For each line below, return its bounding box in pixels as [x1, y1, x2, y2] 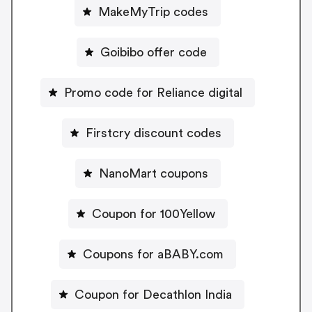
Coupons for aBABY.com [83, 247, 224, 260]
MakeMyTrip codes [98, 5, 208, 18]
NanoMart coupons [98, 166, 208, 180]
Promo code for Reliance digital [64, 86, 242, 99]
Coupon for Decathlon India [75, 288, 232, 301]
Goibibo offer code [100, 45, 207, 58]
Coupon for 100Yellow [91, 207, 215, 220]
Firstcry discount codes [85, 126, 221, 139]
